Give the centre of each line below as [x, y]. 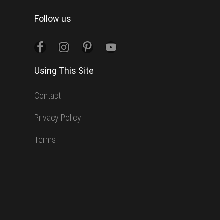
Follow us [53, 19]
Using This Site [64, 71]
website [47, 7]
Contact [47, 96]
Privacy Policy [57, 118]
